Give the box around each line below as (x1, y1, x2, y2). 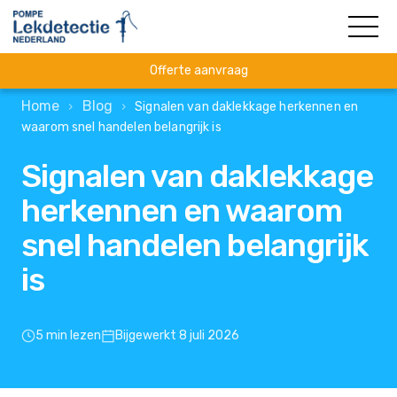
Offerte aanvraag (149, 63, 248, 78)
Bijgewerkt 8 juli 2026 (115, 328, 239, 343)
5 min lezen (35, 328, 101, 343)
